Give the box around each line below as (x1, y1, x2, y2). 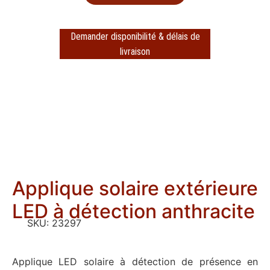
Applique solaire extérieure (12, 176, 258, 200)
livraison (120, 46, 150, 58)
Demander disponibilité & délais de (70, 31, 200, 43)
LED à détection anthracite (12, 199, 255, 223)
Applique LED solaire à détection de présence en (12, 255, 258, 268)
